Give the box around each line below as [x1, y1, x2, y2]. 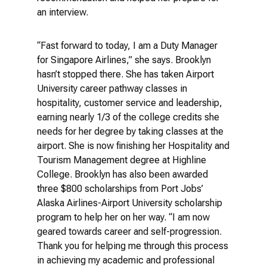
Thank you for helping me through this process [37, 240, 229, 252]
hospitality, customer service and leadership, [37, 97, 223, 108]
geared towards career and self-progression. [37, 225, 222, 237]
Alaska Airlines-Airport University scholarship [37, 197, 223, 209]
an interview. [37, 6, 89, 18]
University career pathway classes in [37, 82, 188, 94]
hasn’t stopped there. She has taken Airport [37, 68, 215, 80]
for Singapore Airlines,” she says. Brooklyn [37, 54, 212, 66]
